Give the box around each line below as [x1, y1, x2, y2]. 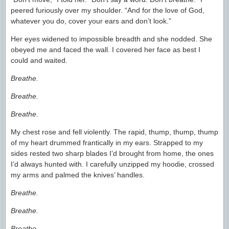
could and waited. [11, 56, 67, 64]
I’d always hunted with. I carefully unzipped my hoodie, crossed [11, 159, 214, 168]
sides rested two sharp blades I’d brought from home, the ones [11, 149, 214, 157]
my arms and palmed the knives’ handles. [11, 170, 145, 179]
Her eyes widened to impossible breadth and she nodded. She [11, 34, 212, 43]
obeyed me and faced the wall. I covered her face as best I [11, 45, 200, 54]
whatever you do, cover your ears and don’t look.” [11, 16, 171, 25]
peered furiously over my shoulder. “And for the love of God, [11, 6, 204, 14]
